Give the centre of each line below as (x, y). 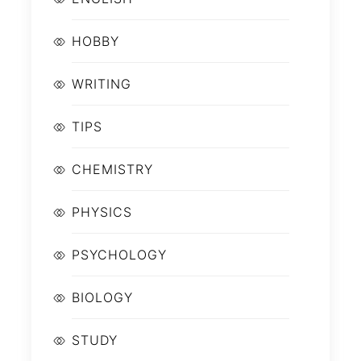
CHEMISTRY (112, 170)
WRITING (102, 84)
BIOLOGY (102, 298)
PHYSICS (102, 212)
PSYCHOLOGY (119, 255)
